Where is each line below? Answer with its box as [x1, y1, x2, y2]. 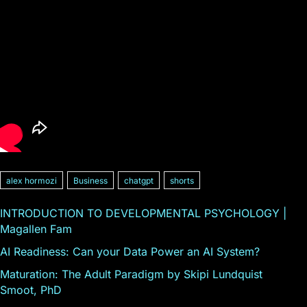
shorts [170, 175, 194, 186]
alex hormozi [6, 175, 57, 186]
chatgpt [124, 175, 153, 186]
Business [73, 175, 108, 186]
